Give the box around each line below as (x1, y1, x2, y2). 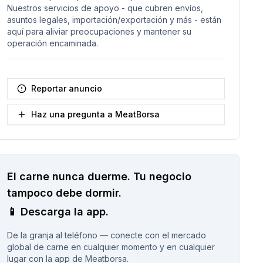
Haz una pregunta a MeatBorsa (31, 109, 160, 119)
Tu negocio (133, 170, 191, 183)
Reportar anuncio (31, 83, 102, 93)
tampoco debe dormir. (6, 187, 122, 199)
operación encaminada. (6, 38, 98, 48)
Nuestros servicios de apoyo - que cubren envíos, (6, 3, 203, 13)
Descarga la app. (20, 205, 109, 218)
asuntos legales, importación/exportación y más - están (6, 15, 221, 25)
